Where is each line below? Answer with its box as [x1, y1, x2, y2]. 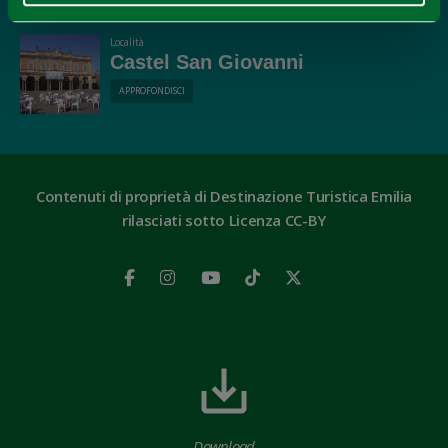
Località [110, 35, 144, 49]
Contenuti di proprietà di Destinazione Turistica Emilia [35, 186, 413, 206]
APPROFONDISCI [118, 83, 185, 97]
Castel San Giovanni [110, 51, 304, 73]
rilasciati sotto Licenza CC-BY [122, 210, 326, 230]
